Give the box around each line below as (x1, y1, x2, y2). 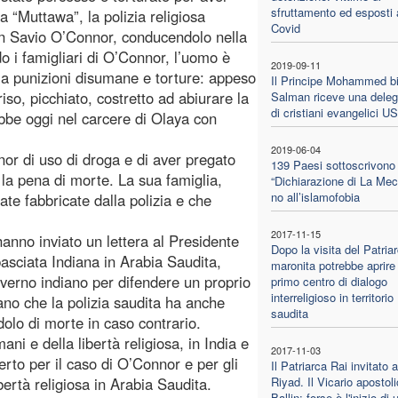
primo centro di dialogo (270, 272, 387, 290)
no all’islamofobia (270, 187, 360, 205)
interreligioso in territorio (270, 288, 394, 306)
